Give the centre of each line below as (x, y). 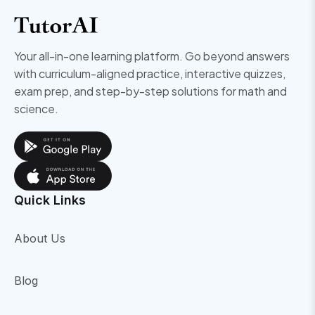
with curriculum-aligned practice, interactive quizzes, (150, 73)
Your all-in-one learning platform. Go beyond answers (152, 56)
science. (36, 108)
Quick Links (50, 200)
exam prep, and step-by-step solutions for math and (150, 91)
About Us (40, 238)
